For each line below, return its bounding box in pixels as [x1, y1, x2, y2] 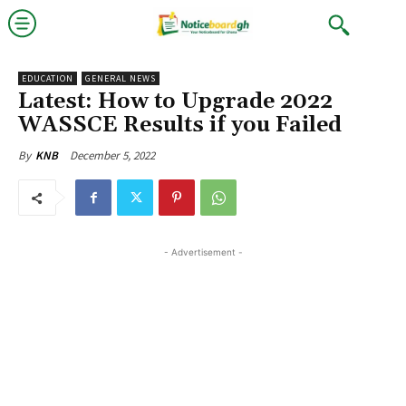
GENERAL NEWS [85, 72, 156, 84]
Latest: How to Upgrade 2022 [18, 88, 333, 115]
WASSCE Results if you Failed [18, 111, 342, 139]
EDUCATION [22, 72, 73, 84]
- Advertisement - [163, 246, 243, 257]
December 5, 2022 [70, 147, 155, 163]
